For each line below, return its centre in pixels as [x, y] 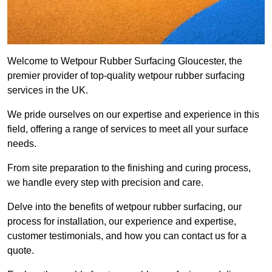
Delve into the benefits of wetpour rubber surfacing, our [124, 207]
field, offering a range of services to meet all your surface [128, 129]
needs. [22, 144]
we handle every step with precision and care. [105, 183]
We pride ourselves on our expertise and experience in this [133, 115]
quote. [21, 251]
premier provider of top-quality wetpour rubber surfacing [126, 76]
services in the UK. [48, 90]
